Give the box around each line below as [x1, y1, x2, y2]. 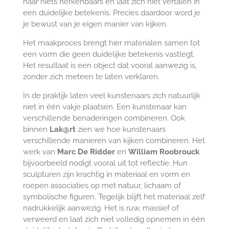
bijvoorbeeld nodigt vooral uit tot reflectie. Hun [22, 158, 188, 168]
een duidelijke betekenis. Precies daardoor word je [22, 8, 200, 17]
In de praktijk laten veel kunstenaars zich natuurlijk [22, 90, 200, 100]
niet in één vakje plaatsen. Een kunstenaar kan [22, 102, 187, 111]
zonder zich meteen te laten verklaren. [22, 72, 162, 81]
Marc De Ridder [57, 147, 115, 156]
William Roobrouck [128, 147, 199, 156]
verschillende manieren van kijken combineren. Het [22, 135, 205, 145]
